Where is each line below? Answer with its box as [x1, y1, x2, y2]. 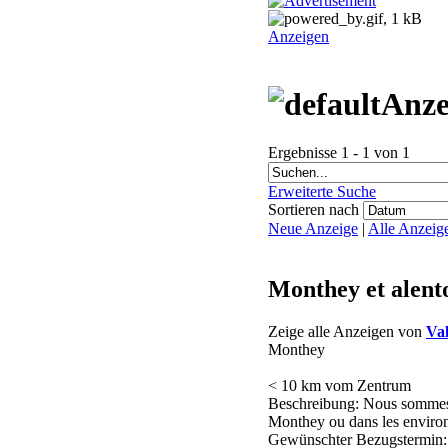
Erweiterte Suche [268, 183, 376, 201]
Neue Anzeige [268, 220, 358, 238]
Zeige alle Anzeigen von [268, 323, 426, 340]
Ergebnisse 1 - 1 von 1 [268, 144, 410, 162]
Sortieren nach [268, 201, 363, 219]
